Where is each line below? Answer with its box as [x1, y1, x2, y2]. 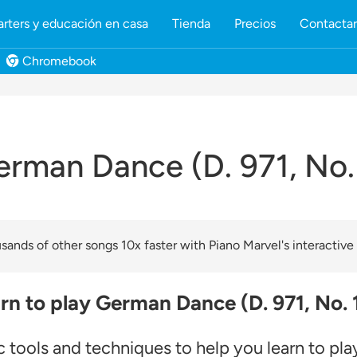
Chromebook [19, 53, 96, 69]
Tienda [171, 16, 210, 31]
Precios [233, 16, 276, 31]
